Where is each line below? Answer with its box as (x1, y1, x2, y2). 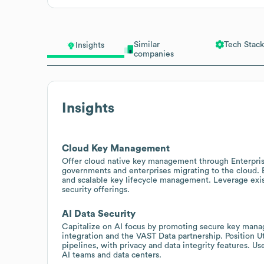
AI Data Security (62, 209, 136, 219)
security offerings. (62, 185, 130, 194)
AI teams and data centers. (62, 250, 161, 259)
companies (133, 49, 174, 58)
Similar (133, 40, 160, 49)
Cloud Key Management (62, 143, 170, 153)
